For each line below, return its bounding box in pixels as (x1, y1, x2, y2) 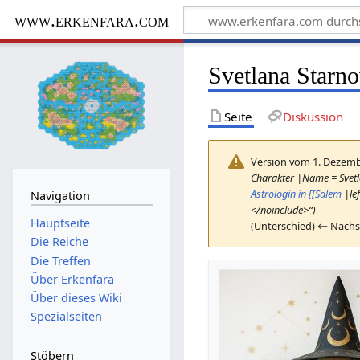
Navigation (30, 187, 90, 203)
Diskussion (282, 108, 343, 125)
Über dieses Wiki (30, 290, 122, 306)
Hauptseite (30, 215, 90, 231)
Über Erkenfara (30, 271, 114, 287)
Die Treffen (30, 252, 91, 268)
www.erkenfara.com (14, 10, 169, 31)
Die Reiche (30, 234, 88, 250)
